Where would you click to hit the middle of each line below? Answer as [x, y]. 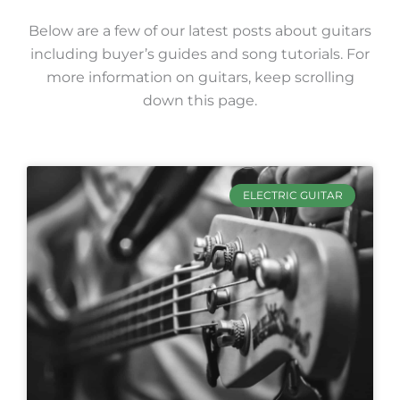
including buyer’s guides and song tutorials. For [200, 53]
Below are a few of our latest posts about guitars [200, 30]
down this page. [200, 100]
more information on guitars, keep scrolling [200, 76]
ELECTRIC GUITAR [292, 195]
